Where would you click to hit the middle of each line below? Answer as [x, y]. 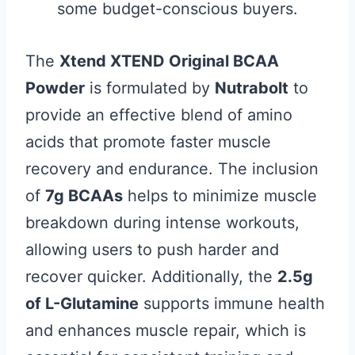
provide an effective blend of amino [159, 115]
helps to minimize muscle [220, 196]
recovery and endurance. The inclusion [172, 169]
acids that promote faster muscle [148, 142]
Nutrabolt [252, 88]
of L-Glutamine [82, 303]
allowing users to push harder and [152, 250]
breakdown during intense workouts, [162, 223]
